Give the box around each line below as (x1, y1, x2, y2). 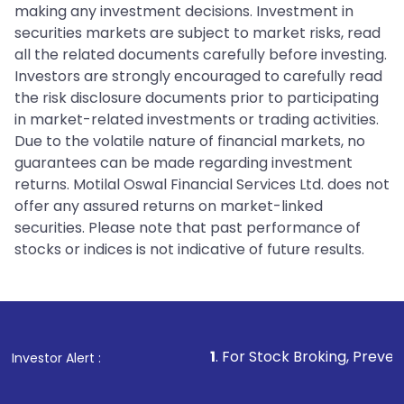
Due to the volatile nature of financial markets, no (14, 130, 365, 151)
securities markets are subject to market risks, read (14, 22, 381, 43)
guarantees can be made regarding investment (14, 151, 353, 173)
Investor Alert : (12, 348, 102, 367)
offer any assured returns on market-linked (14, 195, 323, 216)
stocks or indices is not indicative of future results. (14, 238, 364, 260)
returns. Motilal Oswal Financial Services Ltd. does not (14, 173, 390, 195)
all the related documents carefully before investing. (14, 43, 387, 65)
